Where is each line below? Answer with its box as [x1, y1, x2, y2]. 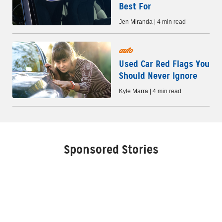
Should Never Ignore [119, 70, 197, 82]
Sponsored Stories [63, 142, 159, 157]
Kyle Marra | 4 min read [119, 88, 181, 95]
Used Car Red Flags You [119, 58, 210, 70]
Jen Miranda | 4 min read [119, 18, 186, 25]
